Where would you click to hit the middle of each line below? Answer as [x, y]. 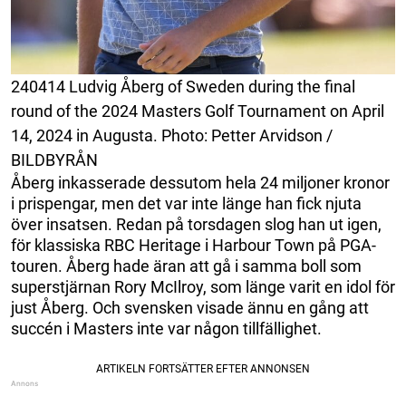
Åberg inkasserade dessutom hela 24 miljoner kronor [200, 183]
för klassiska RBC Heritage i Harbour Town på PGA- [193, 246]
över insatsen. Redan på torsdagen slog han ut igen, [196, 225]
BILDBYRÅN [54, 160]
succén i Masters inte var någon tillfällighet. [166, 329]
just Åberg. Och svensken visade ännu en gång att [190, 308]
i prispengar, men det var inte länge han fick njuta [186, 204]
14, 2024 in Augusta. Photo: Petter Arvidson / [172, 136]
